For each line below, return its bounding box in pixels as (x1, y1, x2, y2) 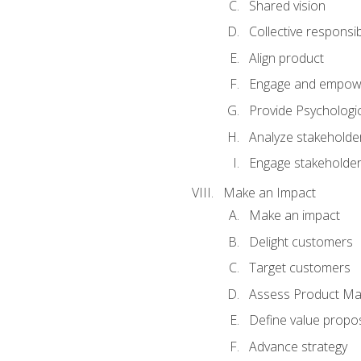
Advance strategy (248, 338, 347, 355)
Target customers (248, 259, 351, 277)
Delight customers (248, 232, 353, 251)
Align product (248, 48, 324, 67)
